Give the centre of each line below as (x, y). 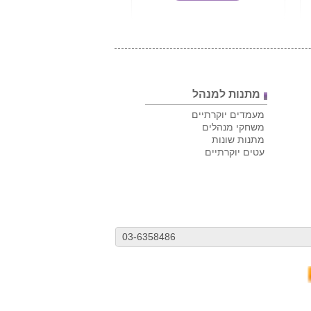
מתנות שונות (238, 140)
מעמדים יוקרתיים (228, 115)
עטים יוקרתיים (235, 152)
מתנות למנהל (226, 94)
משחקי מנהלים (233, 127)
